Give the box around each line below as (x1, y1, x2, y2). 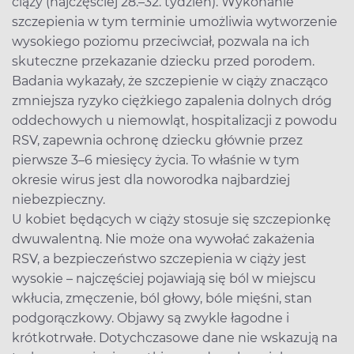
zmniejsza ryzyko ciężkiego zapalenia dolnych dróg (12, 92, 332, 108)
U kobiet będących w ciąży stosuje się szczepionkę (12, 211, 331, 227)
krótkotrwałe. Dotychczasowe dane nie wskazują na (12, 330, 337, 345)
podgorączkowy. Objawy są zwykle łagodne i (12, 310, 289, 326)
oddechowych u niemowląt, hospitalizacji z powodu (12, 112, 337, 128)
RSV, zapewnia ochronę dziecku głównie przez (12, 132, 303, 148)
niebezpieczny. (12, 191, 108, 207)
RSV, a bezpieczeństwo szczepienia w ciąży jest (12, 250, 307, 266)
